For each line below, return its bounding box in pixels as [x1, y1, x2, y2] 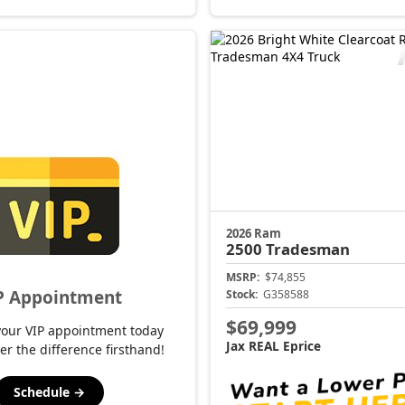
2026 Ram [226, 225, 281, 242]
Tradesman [266, 239, 350, 260]
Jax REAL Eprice [226, 336, 321, 354]
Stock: [226, 287, 258, 303]
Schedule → [14, 383, 86, 401]
